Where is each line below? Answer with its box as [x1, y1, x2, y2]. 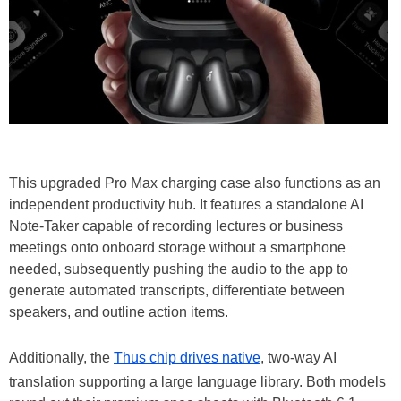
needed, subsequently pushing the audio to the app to [9, 260, 348, 277]
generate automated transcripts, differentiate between [9, 282, 345, 298]
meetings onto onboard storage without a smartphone [9, 239, 346, 255]
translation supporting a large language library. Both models [9, 373, 386, 389]
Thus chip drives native [114, 349, 260, 365]
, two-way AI [260, 349, 337, 365]
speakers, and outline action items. [9, 303, 228, 320]
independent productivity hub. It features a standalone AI [9, 196, 363, 212]
